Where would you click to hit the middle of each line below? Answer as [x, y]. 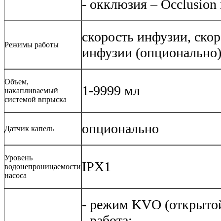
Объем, [17, 81]
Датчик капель [29, 128]
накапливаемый [31, 90]
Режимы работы [32, 44]
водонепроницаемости [43, 166]
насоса [16, 175]
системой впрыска [36, 99]
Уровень [18, 157]
